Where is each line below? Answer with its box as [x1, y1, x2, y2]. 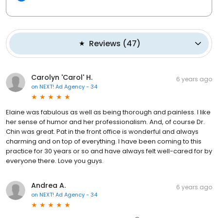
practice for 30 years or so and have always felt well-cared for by [6, 146, 212, 156]
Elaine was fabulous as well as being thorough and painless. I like [6, 107, 211, 117]
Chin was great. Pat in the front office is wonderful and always [6, 127, 199, 136]
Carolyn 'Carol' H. [31, 72, 92, 82]
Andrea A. [31, 180, 66, 190]
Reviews [89, 37, 121, 49]
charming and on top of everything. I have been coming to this [6, 136, 201, 146]
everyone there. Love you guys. [6, 156, 104, 165]
